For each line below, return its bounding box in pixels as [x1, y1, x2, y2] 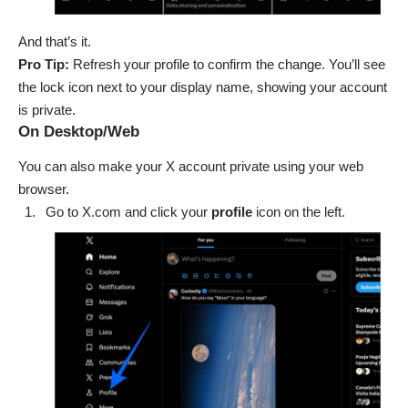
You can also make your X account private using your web [18, 158, 363, 174]
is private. [18, 102, 76, 118]
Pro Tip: [18, 56, 69, 73]
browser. [18, 180, 69, 197]
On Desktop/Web [18, 123, 139, 141]
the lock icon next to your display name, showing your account [18, 79, 387, 96]
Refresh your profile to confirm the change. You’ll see [69, 56, 385, 73]
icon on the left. [252, 203, 345, 219]
